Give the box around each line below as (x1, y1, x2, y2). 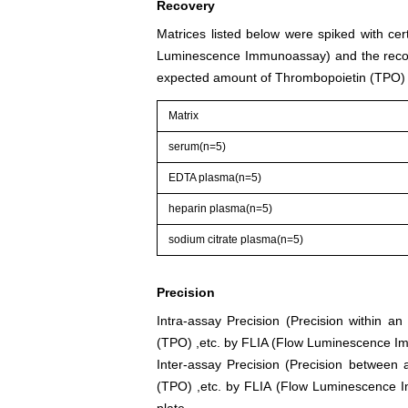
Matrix (168, 108, 199, 122)
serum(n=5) (168, 139, 227, 153)
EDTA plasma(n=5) (168, 170, 262, 184)
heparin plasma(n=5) (168, 201, 273, 215)
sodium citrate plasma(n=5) (168, 232, 304, 246)
